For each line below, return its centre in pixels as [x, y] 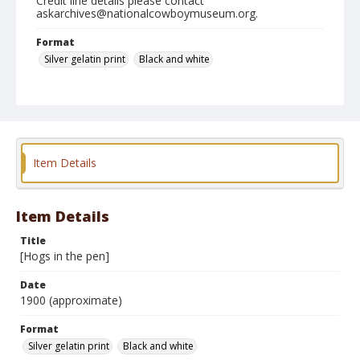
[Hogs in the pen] [65, 256]
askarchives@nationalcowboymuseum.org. [147, 13]
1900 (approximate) [71, 300]
